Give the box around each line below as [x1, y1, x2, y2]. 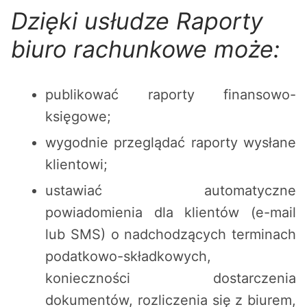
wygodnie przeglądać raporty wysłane [45, 134, 296, 151]
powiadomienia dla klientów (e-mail [45, 204, 296, 221]
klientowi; [45, 156, 108, 173]
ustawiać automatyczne [45, 182, 296, 199]
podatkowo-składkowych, [45, 248, 211, 265]
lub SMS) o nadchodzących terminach [45, 226, 296, 243]
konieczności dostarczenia [45, 270, 296, 287]
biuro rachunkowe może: [11, 35, 280, 64]
